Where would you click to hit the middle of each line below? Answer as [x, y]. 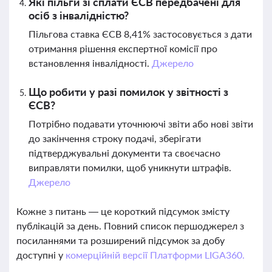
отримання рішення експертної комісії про [123, 48]
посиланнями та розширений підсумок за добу [121, 240]
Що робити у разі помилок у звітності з [128, 92]
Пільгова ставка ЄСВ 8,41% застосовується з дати [140, 34]
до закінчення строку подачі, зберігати [115, 138]
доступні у [41, 255]
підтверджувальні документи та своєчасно [124, 153]
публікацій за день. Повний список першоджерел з [130, 226]
